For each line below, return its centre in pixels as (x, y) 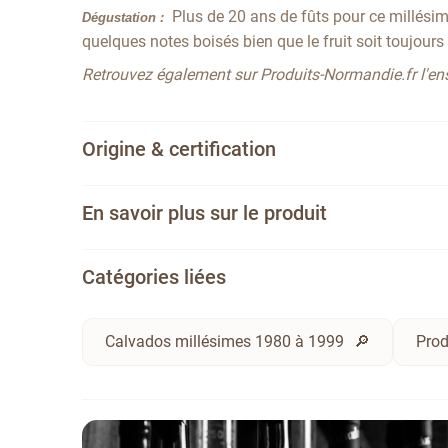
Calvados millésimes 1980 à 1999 (225, 341)
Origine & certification (179, 148)
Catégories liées (154, 276)
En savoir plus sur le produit (205, 212)
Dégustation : (123, 17)
